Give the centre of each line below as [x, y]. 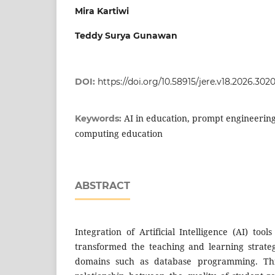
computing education [119, 133]
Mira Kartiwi [102, 11]
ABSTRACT [103, 185]
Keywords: [99, 118]
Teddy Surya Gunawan [126, 35]
